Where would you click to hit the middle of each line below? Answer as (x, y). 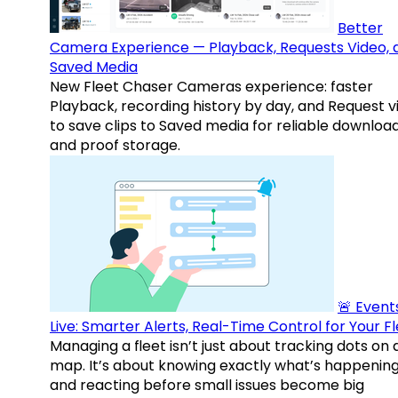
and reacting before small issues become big (207, 386)
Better (360, 28)
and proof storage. (115, 146)
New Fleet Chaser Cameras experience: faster (211, 87)
